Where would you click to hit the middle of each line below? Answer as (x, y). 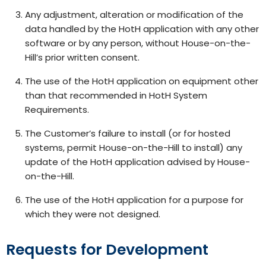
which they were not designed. (93, 214)
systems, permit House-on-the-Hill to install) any (134, 147)
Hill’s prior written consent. (82, 57)
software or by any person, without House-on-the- (138, 43)
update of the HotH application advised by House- (137, 161)
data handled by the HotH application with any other (142, 28)
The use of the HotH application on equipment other (142, 81)
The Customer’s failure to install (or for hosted (128, 133)
